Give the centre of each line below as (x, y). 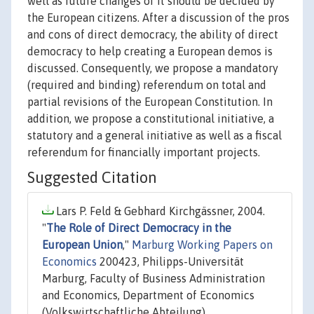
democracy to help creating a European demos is (150, 52)
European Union (82, 245)
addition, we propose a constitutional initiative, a (151, 119)
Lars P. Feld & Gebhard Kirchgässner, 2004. (159, 211)
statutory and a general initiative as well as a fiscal (155, 136)
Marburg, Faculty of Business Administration (153, 279)
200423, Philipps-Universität (170, 262)
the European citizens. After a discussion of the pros (158, 18)
